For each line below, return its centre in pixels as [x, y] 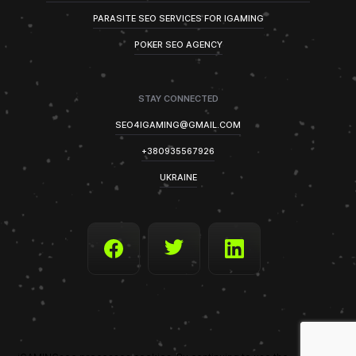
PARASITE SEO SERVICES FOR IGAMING [178, 18]
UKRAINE [178, 177]
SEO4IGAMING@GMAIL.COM [178, 125]
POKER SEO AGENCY [178, 44]
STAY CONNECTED [178, 99]
